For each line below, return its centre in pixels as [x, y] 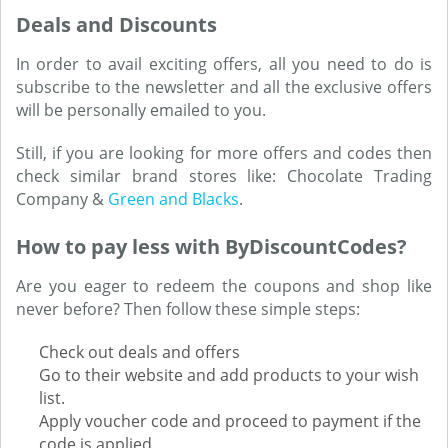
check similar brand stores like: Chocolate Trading [224, 176]
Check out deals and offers [139, 352]
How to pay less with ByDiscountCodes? [211, 246]
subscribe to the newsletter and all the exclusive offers [224, 87]
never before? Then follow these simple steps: [188, 309]
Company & [62, 199]
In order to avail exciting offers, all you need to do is [224, 64]
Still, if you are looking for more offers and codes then [224, 153]
